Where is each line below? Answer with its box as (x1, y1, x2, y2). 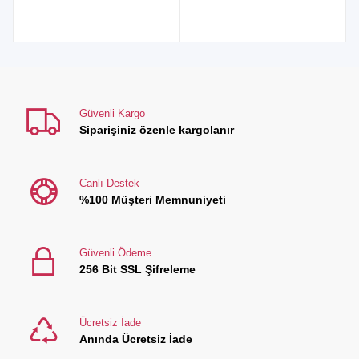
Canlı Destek (79, 177, 139, 190)
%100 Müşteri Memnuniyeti (79, 193, 226, 207)
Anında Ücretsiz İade (79, 333, 192, 346)
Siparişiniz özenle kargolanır (79, 123, 234, 137)
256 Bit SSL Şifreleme (79, 263, 196, 276)
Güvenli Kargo (79, 107, 145, 120)
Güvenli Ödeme (79, 247, 151, 260)
